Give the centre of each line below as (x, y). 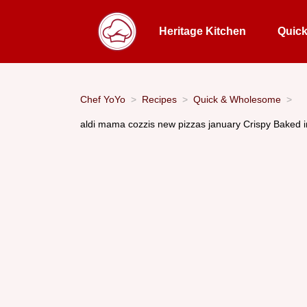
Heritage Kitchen (202, 31)
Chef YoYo (103, 99)
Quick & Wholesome (237, 99)
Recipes (159, 99)
